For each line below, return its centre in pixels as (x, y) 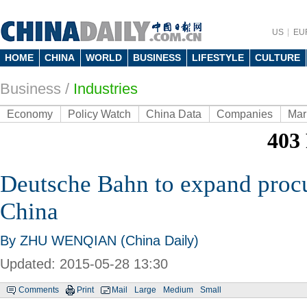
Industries (106, 89)
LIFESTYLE (218, 58)
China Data (174, 114)
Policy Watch (99, 114)
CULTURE (278, 58)
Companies (245, 114)
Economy (30, 114)
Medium (178, 290)
